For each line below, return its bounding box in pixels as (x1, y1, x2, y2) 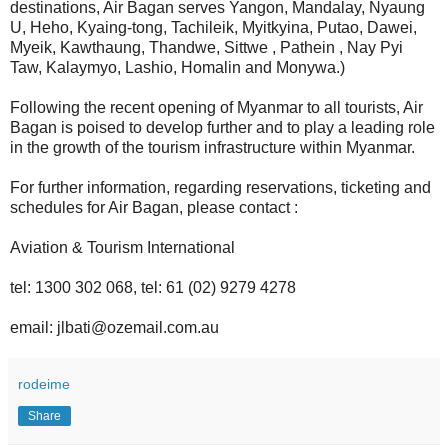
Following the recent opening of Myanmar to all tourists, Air (10, 99, 423, 117)
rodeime (18, 376, 70, 393)
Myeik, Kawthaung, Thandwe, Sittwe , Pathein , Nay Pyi (10, 39, 403, 57)
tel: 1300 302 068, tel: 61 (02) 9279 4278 (10, 279, 296, 297)
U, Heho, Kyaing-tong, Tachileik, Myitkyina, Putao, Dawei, (10, 19, 417, 37)
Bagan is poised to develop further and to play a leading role (10, 119, 435, 137)
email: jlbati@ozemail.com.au (10, 319, 219, 337)
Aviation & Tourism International (10, 239, 235, 257)
